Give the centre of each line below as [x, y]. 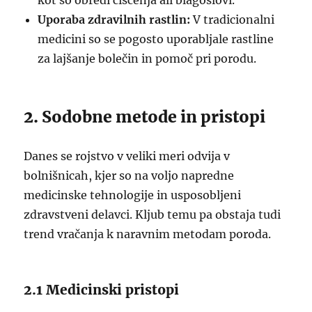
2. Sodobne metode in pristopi [145, 117]
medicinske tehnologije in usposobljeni [133, 195]
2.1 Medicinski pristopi [102, 290]
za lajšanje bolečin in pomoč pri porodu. [147, 58]
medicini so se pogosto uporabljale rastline [156, 39]
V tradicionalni [233, 19]
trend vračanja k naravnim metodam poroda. [148, 234]
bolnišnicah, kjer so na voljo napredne [129, 175]
